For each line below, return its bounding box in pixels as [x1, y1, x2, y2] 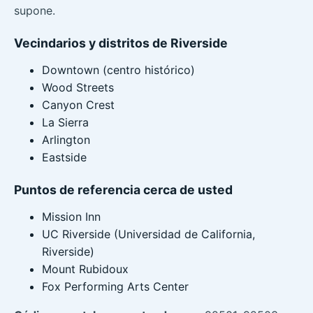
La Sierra [42, 115, 89, 129]
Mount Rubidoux [42, 261, 129, 276]
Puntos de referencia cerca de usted [14, 182, 233, 197]
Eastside [42, 150, 87, 164]
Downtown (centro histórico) [42, 62, 195, 77]
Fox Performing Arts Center [42, 279, 189, 293]
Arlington [42, 132, 90, 147]
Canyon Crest [42, 97, 115, 112]
